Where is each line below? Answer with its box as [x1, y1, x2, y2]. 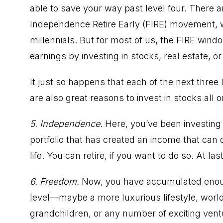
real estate [164, 50, 208, 61]
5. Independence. [30, 118, 105, 129]
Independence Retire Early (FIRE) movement [30, 18, 215, 29]
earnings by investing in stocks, [30, 50, 164, 61]
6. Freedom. [30, 176, 82, 187]
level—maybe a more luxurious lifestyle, [30, 192, 201, 203]
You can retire [47, 150, 105, 161]
